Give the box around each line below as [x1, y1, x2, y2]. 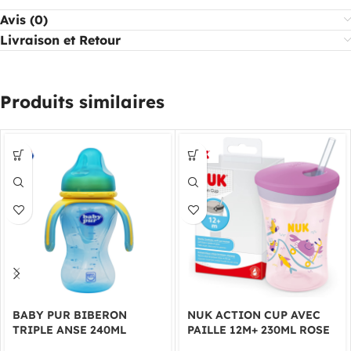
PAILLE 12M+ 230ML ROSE [187, 322, 330, 337]
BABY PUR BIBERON [13, 307, 127, 322]
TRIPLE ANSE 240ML [13, 322, 126, 337]
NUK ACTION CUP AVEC [187, 307, 320, 322]
